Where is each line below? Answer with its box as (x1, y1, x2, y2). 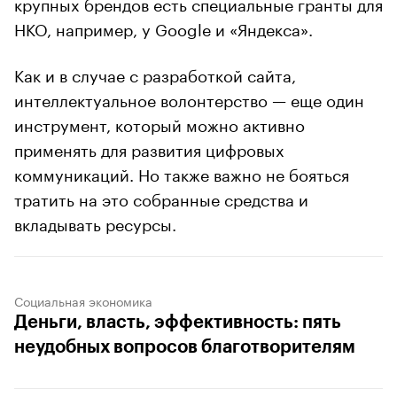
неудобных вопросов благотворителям (14, 338, 355, 356)
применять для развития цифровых (14, 135, 284, 160)
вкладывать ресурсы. (14, 209, 176, 235)
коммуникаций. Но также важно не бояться (14, 160, 349, 185)
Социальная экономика (14, 290, 152, 310)
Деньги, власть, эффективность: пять (14, 313, 341, 331)
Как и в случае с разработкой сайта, (14, 60, 296, 86)
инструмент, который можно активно (14, 110, 305, 136)
